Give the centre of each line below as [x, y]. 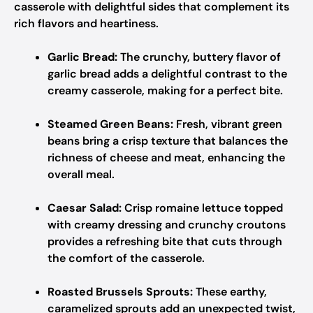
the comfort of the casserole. [126, 258]
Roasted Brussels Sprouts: [120, 292]
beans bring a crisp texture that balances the [168, 141]
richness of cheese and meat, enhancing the [166, 158]
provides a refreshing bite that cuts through [165, 241]
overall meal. [81, 174]
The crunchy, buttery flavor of [199, 57]
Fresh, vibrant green [228, 124]
